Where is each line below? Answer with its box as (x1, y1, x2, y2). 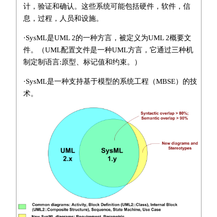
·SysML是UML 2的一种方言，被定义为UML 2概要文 (23, 34, 191, 42)
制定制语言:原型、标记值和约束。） (23, 58, 141, 66)
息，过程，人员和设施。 (23, 15, 103, 22)
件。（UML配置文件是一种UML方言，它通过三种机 (23, 46, 193, 54)
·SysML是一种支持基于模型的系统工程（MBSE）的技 (23, 77, 197, 85)
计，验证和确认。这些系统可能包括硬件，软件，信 (23, 2, 190, 10)
